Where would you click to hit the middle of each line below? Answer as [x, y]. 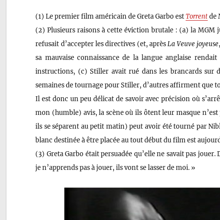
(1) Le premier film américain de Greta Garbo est [111, 16]
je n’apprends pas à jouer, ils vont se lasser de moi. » [116, 167]
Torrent [197, 16]
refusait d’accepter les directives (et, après [102, 43]
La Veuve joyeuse [193, 43]
